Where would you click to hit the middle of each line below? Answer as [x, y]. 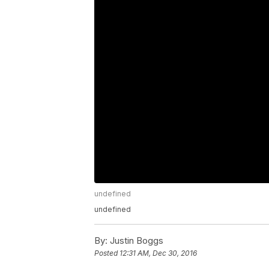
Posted [107, 253]
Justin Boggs [135, 241]
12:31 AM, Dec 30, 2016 [158, 253]
